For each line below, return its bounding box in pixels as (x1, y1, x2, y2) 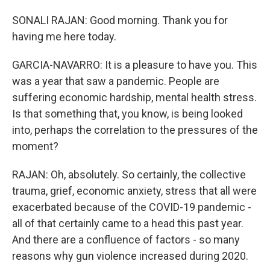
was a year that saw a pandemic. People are (12, 75, 219, 87)
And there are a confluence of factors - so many (12, 233, 240, 246)
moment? (12, 140, 58, 152)
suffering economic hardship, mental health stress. (12, 91, 257, 104)
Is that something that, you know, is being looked (12, 107, 243, 120)
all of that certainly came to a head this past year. (12, 217, 243, 230)
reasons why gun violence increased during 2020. (12, 250, 248, 262)
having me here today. (12, 30, 116, 43)
